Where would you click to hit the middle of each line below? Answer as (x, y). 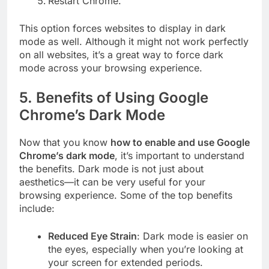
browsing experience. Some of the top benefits (126, 195)
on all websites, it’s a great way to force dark (121, 55)
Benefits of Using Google (122, 98)
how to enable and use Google (180, 143)
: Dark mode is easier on (192, 236)
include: (37, 209)
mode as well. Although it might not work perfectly (134, 42)
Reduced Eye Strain (92, 236)
